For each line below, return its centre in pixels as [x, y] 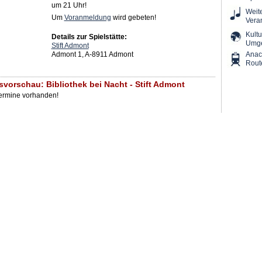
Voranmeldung [87, 18]
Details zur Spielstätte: [89, 37]
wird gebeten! [133, 18]
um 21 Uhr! [69, 6]
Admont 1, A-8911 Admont [92, 55]
